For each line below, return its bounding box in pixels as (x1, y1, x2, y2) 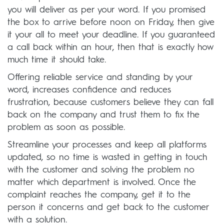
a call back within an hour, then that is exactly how (7, 43, 213, 52)
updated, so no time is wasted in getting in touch (7, 153, 207, 162)
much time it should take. (7, 55, 106, 65)
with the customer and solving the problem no (7, 165, 194, 175)
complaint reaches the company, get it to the (7, 190, 190, 200)
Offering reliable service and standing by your (7, 73, 192, 82)
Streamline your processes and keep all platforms (7, 140, 206, 150)
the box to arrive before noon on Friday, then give (7, 18, 214, 27)
